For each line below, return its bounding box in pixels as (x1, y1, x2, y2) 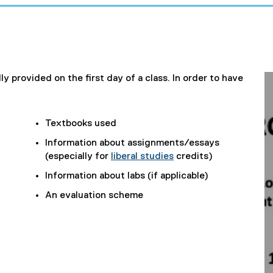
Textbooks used (45, 118, 116, 129)
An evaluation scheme (45, 190, 143, 200)
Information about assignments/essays (45, 138, 219, 148)
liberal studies (111, 151, 174, 161)
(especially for (45, 151, 111, 161)
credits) (174, 151, 213, 161)
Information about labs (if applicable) (45, 171, 208, 181)
